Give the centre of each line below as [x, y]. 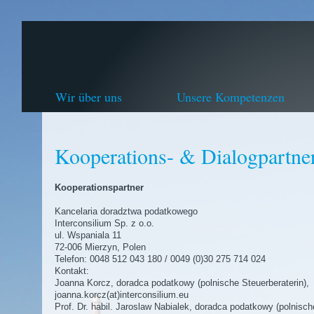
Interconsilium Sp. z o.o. [104, 223]
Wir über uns [89, 97]
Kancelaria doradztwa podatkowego [126, 211]
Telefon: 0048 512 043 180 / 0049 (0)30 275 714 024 [160, 259]
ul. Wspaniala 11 [88, 235]
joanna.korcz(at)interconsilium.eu [122, 295]
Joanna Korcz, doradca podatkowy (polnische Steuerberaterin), [182, 283]
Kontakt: [72, 271]
